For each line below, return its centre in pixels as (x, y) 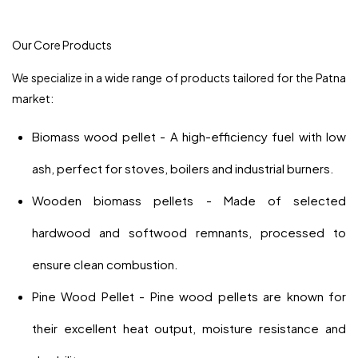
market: (33, 98)
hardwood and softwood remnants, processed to (189, 232)
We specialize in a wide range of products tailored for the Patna (179, 77)
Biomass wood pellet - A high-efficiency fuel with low (189, 136)
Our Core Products (62, 44)
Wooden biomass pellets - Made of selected (189, 200)
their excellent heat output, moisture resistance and (189, 328)
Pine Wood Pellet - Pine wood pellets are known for (189, 296)
